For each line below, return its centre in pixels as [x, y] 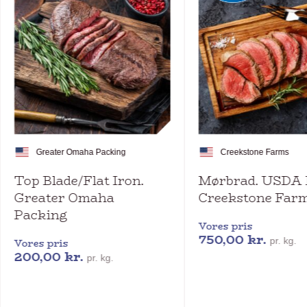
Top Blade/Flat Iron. [79, 181]
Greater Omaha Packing [81, 152]
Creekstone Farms [255, 152]
